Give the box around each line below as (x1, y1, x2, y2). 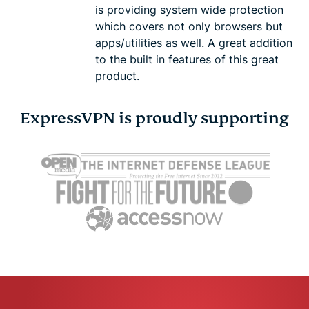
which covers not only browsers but (95, 19, 283, 33)
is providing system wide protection (95, 2, 283, 17)
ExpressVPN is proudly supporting (20, 108, 289, 128)
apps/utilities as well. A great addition (95, 35, 292, 50)
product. (95, 68, 139, 83)
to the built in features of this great (95, 52, 279, 66)
